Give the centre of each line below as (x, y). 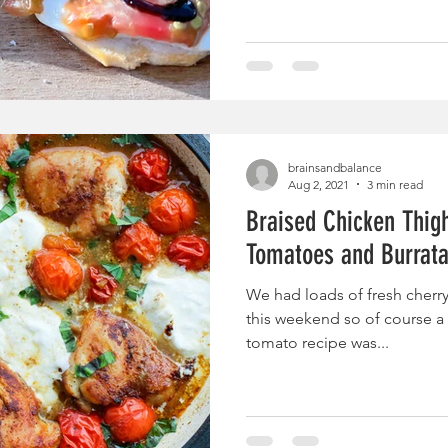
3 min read (395, 184)
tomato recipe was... (317, 342)
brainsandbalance (335, 167)
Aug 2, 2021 (318, 184)
